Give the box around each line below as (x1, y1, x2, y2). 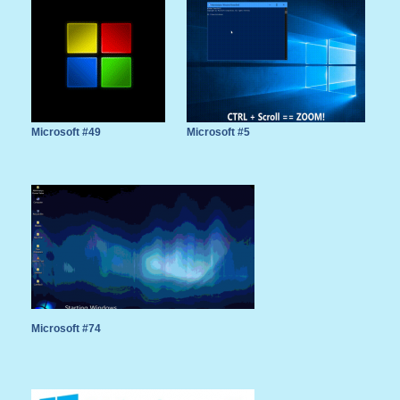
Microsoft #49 (31, 127, 101, 138)
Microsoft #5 (187, 127, 250, 138)
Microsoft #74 (31, 323, 101, 335)
